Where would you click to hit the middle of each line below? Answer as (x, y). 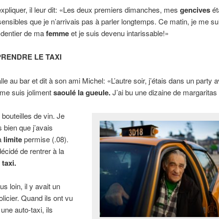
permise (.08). (45, 139)
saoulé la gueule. (82, 92)
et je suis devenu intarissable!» (119, 33)
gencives (195, 10)
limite (12, 140)
